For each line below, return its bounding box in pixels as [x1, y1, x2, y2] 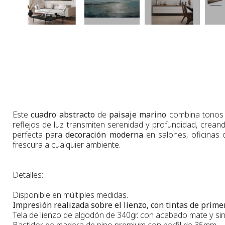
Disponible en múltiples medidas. [13, 189, 128, 200]
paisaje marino [109, 108, 167, 120]
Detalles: [13, 169, 43, 180]
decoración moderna [65, 129, 143, 140]
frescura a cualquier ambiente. [13, 139, 121, 150]
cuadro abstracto [31, 108, 95, 120]
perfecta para [13, 129, 66, 140]
